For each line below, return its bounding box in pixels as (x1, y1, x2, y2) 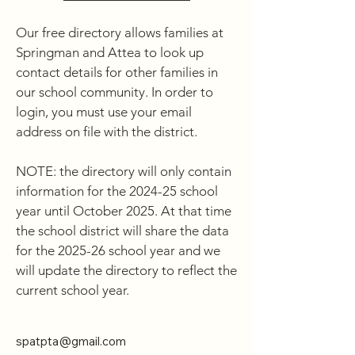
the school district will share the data (16, 223, 229, 239)
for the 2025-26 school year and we (16, 242, 220, 258)
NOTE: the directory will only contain (16, 163, 231, 179)
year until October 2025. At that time (16, 203, 231, 219)
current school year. (16, 282, 129, 298)
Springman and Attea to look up (16, 44, 204, 60)
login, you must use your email (16, 104, 192, 120)
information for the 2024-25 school (16, 183, 218, 199)
